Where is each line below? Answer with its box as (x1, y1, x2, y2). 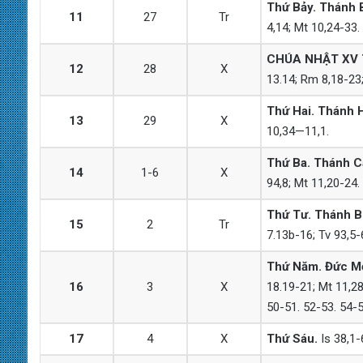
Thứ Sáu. (266, 331, 318, 346)
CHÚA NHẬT (266, 51, 339, 66)
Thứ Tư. (266, 207, 311, 222)
